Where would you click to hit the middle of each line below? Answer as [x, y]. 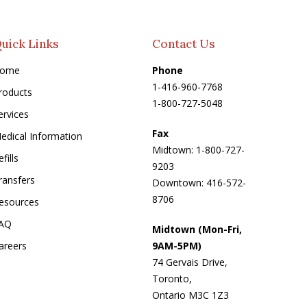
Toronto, [172, 278]
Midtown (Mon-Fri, [197, 229]
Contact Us [184, 44]
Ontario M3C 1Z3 [191, 295]
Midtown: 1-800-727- [199, 149]
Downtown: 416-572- [199, 182]
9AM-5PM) [177, 245]
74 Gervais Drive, [190, 262]
